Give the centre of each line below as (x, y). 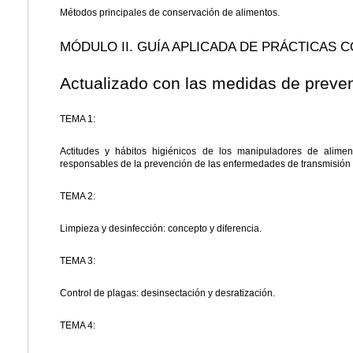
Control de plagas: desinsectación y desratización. (167, 294)
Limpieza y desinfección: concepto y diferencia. (161, 229)
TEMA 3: (78, 261)
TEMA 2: (78, 197)
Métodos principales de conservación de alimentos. (170, 13)
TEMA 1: (78, 119)
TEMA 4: (78, 326)
